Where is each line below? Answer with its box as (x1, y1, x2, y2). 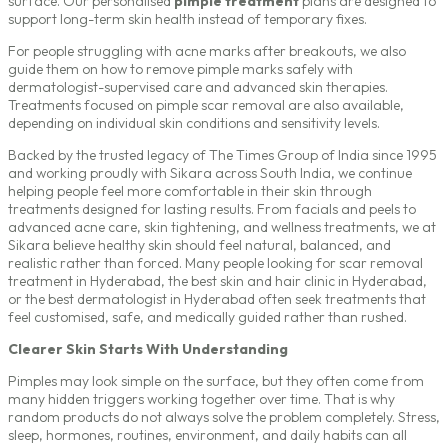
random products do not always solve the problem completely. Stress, (8, 408, 440, 427)
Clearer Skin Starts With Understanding (8, 340, 288, 359)
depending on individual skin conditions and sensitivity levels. (8, 114, 380, 133)
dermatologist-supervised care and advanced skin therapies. (8, 78, 388, 97)
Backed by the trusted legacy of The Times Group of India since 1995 (8, 146, 437, 165)
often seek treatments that (255, 290, 426, 309)
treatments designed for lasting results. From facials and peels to (8, 200, 416, 219)
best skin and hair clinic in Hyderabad (191, 272, 423, 291)
